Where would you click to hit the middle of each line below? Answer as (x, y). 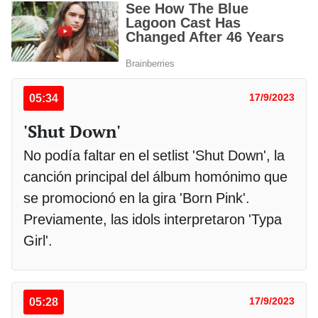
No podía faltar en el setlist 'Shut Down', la (154, 155)
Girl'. (38, 240)
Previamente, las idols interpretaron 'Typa (153, 219)
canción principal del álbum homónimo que (155, 176)
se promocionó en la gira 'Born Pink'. (137, 198)
